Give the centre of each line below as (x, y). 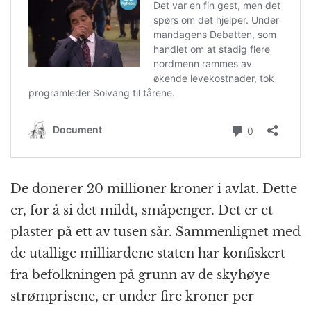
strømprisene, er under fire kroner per (132, 297)
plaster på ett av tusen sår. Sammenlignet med (155, 232)
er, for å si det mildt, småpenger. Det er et (142, 211)
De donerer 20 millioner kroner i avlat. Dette (154, 189)
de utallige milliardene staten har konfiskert (148, 254)
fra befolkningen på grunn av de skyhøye (140, 275)
